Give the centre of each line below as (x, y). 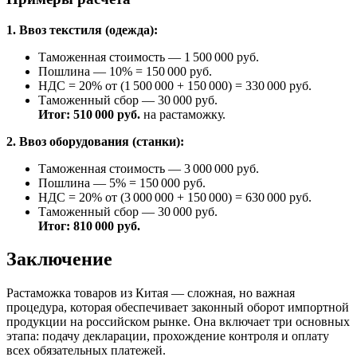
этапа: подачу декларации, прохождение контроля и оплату (168, 336)
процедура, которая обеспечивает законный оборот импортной (178, 308)
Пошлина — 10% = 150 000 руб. (125, 71)
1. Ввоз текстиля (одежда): (82, 29)
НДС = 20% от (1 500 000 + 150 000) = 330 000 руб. (175, 85)
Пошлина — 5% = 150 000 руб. (122, 182)
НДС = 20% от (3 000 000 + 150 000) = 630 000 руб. (175, 197)
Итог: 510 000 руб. (89, 114)
